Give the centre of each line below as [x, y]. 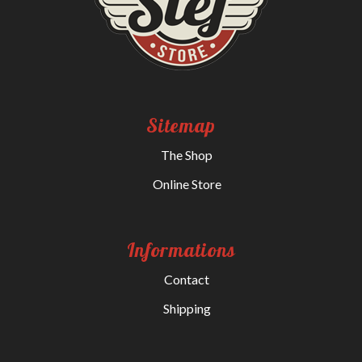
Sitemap [181, 125]
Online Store [187, 183]
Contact [187, 280]
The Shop [187, 154]
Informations [181, 250]
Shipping [187, 309]
